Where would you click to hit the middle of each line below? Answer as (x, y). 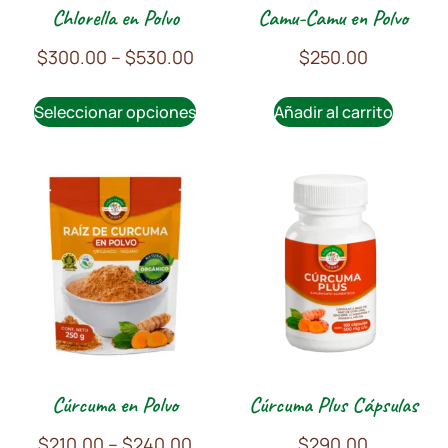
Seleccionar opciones (115, 111)
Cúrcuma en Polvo (115, 404)
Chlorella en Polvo (115, 17)
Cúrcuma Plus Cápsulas (333, 404)
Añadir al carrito (333, 111)
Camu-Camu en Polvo (333, 17)
